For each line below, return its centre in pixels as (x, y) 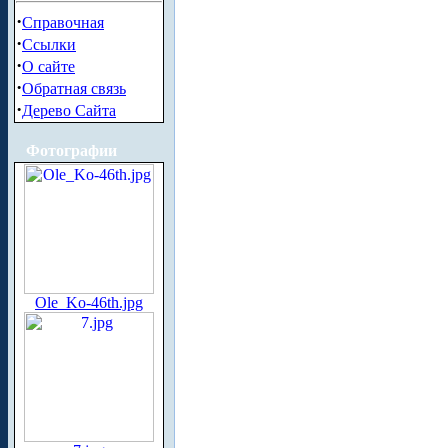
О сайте (48, 66)
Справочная (63, 22)
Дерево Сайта (69, 110)
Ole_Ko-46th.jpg (89, 302)
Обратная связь (74, 88)
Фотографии (71, 150)
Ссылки (49, 44)
